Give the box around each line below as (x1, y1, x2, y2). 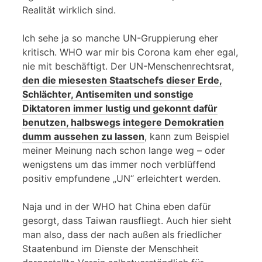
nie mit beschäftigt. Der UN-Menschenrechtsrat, (22, 60, 234, 72)
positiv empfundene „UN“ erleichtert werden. (22, 172, 220, 184)
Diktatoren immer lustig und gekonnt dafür (22, 102, 218, 114)
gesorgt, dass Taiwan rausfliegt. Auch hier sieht (22, 214, 232, 226)
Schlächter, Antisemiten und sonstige (22, 88, 194, 100)
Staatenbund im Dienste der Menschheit (22, 242, 199, 254)
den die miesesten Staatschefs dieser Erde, (22, 74, 222, 86)
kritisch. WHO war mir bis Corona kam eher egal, (22, 46, 238, 58)
